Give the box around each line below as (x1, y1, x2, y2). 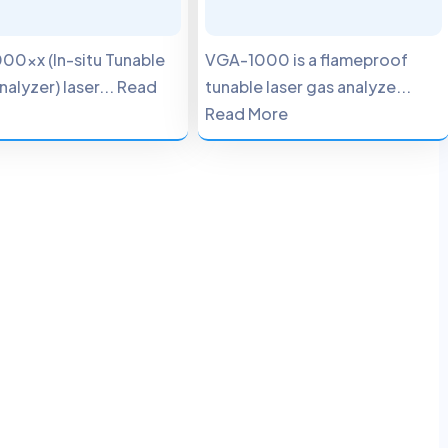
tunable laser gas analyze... (205, 76, 412, 97)
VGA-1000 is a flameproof (205, 49, 409, 70)
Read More (205, 103, 289, 124)
